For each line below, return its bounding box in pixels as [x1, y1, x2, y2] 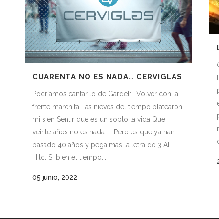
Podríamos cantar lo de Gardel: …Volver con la [32, 89, 178, 98]
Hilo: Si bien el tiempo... [32, 153, 106, 161]
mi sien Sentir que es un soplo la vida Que [32, 115, 165, 123]
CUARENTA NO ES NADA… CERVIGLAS [32, 72, 182, 81]
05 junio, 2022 [32, 173, 77, 181]
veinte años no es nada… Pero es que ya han [32, 128, 175, 136]
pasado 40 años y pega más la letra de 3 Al [32, 140, 170, 149]
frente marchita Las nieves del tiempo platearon [32, 102, 182, 110]
